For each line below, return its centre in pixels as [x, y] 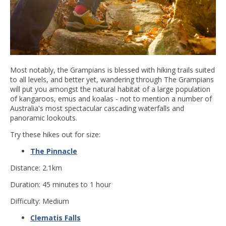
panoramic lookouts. [45, 118]
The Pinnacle [54, 151]
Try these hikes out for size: [55, 135]
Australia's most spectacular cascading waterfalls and [97, 108]
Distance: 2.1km [37, 168]
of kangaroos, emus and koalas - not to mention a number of [111, 99]
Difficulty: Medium [40, 201]
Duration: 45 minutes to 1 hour [61, 185]
